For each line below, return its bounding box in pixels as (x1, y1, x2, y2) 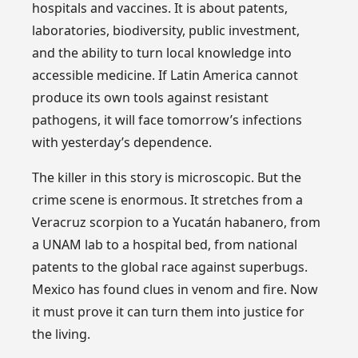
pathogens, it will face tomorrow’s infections (32, 111, 303, 129)
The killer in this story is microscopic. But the (32, 169, 302, 187)
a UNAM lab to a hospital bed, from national (32, 236, 298, 254)
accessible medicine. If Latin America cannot (32, 66, 299, 85)
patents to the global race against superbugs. (32, 258, 308, 276)
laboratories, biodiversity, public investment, (32, 22, 300, 40)
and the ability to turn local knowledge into (32, 44, 292, 62)
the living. (32, 325, 91, 344)
